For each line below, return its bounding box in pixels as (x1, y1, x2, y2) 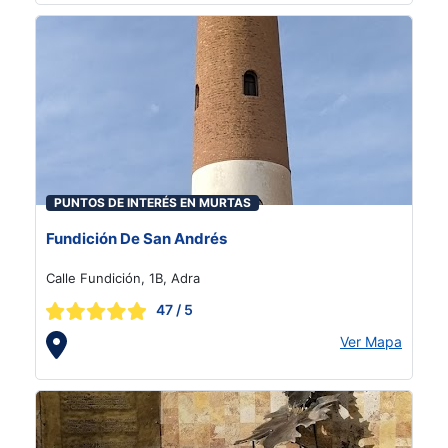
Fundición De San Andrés (46, 229, 227, 248)
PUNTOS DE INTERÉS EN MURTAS (54, 195, 251, 210)
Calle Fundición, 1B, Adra (46, 270, 200, 286)
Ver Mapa (340, 333, 402, 350)
